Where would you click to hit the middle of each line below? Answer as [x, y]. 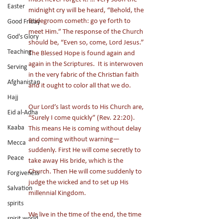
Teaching [20, 52]
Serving [17, 67]
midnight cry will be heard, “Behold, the [87, 10]
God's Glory [23, 36]
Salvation [20, 188]
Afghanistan [24, 82]
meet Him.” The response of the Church [87, 32]
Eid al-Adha [23, 112]
